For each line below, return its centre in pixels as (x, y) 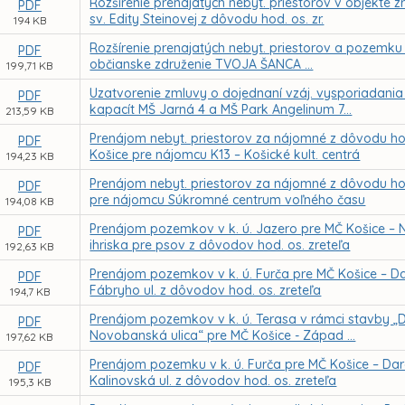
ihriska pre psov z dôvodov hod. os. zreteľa (220, 245)
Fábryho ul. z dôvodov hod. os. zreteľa (206, 290)
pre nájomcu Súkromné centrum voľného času (228, 200)
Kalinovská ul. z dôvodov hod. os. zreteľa (213, 381)
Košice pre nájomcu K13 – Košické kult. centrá (225, 155)
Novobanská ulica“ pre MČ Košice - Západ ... (223, 335)
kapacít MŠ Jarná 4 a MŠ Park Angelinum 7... (221, 109)
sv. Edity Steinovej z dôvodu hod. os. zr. (207, 19)
